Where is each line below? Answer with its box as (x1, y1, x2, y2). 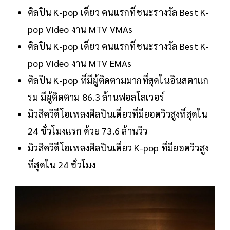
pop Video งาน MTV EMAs (28, 57, 132, 69)
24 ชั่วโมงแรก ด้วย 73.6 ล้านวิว (28, 125, 148, 137)
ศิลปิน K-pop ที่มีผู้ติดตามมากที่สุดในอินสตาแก (28, 74, 209, 86)
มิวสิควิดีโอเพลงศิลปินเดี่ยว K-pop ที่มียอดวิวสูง (28, 142, 209, 154)
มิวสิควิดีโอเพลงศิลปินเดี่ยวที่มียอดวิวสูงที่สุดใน (28, 108, 208, 120)
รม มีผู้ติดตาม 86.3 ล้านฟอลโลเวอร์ (28, 91, 164, 103)
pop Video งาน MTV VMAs (28, 23, 133, 35)
